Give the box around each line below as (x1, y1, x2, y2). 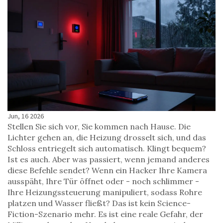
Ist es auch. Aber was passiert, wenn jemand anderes (7, 154, 210, 165)
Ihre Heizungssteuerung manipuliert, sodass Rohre (7, 187, 202, 198)
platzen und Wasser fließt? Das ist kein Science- (7, 198, 191, 209)
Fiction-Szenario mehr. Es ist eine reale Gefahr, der (7, 209, 203, 220)
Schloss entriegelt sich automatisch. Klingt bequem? (7, 143, 206, 154)
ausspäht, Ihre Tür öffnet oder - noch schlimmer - (7, 176, 199, 187)
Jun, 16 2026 (7, 111, 44, 121)
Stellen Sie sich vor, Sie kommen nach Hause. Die (7, 121, 191, 132)
